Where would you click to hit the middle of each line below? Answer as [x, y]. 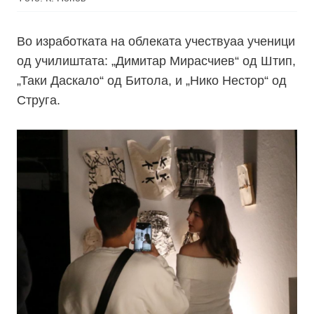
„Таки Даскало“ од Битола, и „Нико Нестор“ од [152, 81]
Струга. [39, 101]
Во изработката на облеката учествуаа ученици [156, 42]
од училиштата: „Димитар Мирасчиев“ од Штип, [156, 61]
